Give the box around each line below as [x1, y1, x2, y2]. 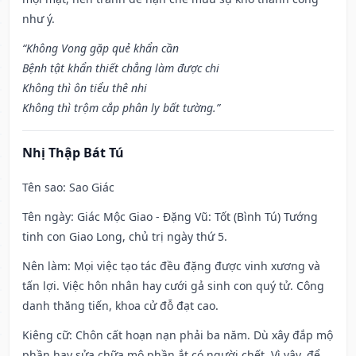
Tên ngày [22, 209, 71, 225]
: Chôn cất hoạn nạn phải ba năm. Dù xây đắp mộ [69, 327, 333, 343]
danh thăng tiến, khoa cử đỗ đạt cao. [22, 298, 219, 314]
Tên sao [22, 180, 63, 195]
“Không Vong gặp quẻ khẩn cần [22, 41, 179, 56]
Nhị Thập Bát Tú [22, 144, 124, 162]
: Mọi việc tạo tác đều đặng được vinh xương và [68, 258, 320, 274]
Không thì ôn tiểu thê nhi [22, 80, 147, 96]
